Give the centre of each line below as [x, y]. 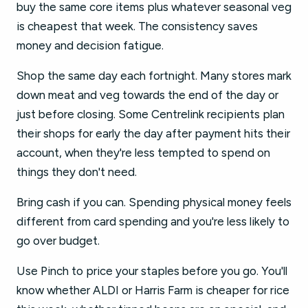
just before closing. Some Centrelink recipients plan [151, 114]
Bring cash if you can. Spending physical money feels [154, 202]
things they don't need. [77, 172]
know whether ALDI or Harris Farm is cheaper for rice [153, 290]
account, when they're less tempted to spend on [143, 153]
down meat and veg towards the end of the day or [147, 95]
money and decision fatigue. [90, 45]
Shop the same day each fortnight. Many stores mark [154, 76]
